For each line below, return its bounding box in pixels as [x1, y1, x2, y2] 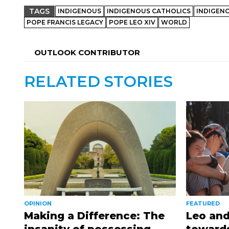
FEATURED [186, 200, 220, 208]
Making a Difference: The [24, 210, 165, 222]
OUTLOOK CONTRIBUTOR [34, 47, 140, 57]
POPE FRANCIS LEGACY [27, 18, 103, 26]
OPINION [24, 200, 52, 208]
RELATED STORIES [24, 72, 173, 91]
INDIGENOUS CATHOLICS [107, 7, 191, 15]
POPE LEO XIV [109, 18, 155, 26]
